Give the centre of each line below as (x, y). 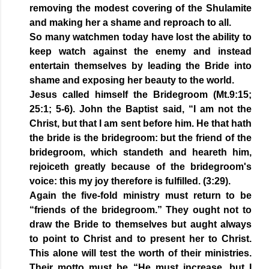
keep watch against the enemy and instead (141, 52)
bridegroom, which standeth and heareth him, (141, 153)
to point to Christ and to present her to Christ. (141, 239)
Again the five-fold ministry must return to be (141, 196)
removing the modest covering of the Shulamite (141, 8)
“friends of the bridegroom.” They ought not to (141, 210)
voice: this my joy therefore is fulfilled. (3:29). (131, 181)
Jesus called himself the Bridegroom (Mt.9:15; (141, 95)
